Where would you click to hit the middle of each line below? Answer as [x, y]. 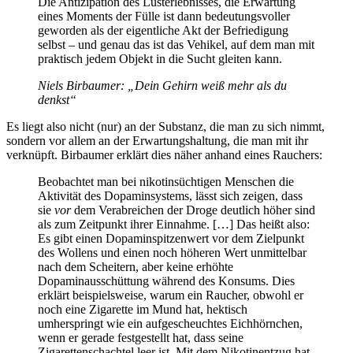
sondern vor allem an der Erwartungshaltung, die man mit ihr [157, 141]
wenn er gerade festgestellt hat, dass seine [141, 338]
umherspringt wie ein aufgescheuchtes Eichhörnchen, [170, 324]
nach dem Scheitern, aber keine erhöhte [136, 267]
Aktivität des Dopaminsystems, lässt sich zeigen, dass [170, 196]
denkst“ [57, 100]
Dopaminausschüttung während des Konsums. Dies [166, 281]
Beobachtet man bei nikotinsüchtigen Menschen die [166, 182]
